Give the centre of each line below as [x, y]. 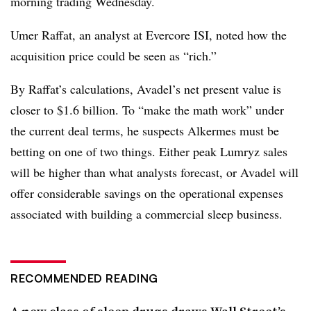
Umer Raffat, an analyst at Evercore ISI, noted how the [149, 35]
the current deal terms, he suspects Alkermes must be [145, 131]
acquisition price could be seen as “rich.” [114, 56]
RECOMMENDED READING [84, 278]
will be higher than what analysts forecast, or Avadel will [154, 172]
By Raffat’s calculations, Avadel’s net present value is [146, 89]
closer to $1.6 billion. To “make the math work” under [147, 110]
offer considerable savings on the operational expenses [147, 193]
